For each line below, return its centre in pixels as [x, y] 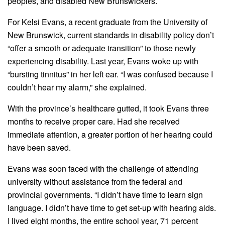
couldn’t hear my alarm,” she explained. [77, 87]
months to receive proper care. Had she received [94, 122]
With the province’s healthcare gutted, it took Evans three [108, 108]
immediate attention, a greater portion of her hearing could [110, 135]
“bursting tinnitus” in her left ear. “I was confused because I [110, 74]
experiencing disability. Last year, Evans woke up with [103, 61]
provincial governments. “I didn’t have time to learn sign [105, 195]
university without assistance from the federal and [95, 182]
